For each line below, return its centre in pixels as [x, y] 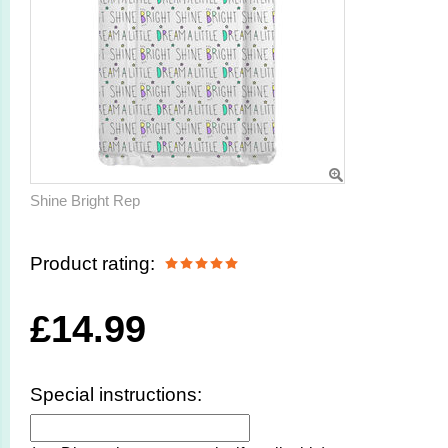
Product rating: [92, 264]
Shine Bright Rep [85, 201]
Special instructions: [116, 394]
